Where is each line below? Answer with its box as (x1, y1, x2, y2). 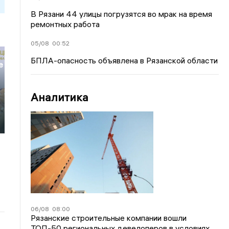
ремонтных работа (31, 18, 100, 29)
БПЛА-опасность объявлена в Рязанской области (31, 55, 218, 65)
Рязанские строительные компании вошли (31, 212, 187, 223)
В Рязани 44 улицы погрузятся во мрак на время (31, 8, 213, 19)
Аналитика (31, 89, 89, 104)
